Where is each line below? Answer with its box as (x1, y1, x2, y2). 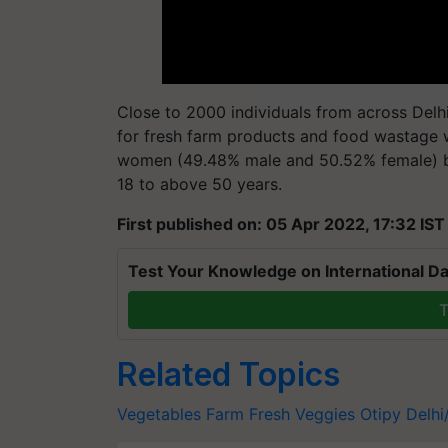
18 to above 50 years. (117, 174, 282, 194)
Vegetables (117, 404, 201, 424)
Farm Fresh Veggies (206, 404, 355, 424)
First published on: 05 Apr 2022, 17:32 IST (117, 214, 445, 234)
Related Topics (117, 355, 340, 394)
